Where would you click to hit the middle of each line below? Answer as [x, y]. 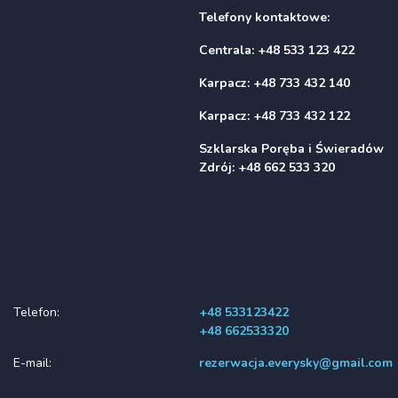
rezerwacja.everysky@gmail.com [296, 362]
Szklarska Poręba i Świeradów [291, 148]
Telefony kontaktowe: [266, 17]
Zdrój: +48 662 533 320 [267, 167]
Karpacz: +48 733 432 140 [276, 83]
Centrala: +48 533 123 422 [282, 50]
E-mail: [32, 362]
